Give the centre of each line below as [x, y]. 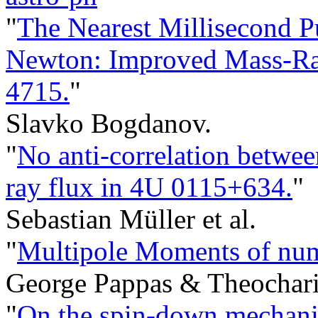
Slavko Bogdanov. [109, 123]
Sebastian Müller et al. [131, 219]
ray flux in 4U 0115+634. [149, 187]
